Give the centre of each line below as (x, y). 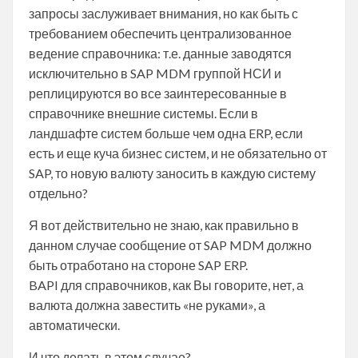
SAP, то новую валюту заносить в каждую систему (172, 173)
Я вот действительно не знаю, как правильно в (164, 225)
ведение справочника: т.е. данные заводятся (160, 53)
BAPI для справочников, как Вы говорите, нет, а (166, 284)
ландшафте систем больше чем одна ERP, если (166, 133)
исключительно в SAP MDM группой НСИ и (155, 73)
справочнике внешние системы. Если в (143, 113)
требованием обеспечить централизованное (160, 33)
